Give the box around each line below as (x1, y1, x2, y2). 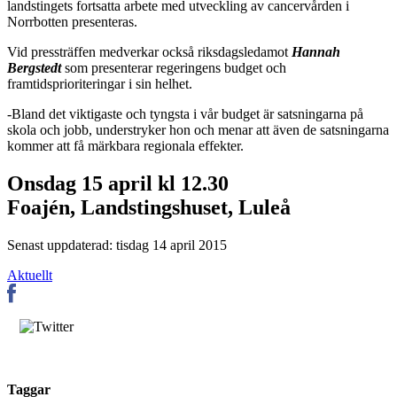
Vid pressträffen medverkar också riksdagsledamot (7, 43, 292, 59)
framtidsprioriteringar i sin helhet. (7, 75, 192, 91)
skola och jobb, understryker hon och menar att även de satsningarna (7, 121, 389, 137)
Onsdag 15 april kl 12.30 (7, 171, 229, 195)
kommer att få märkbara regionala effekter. (7, 137, 244, 153)
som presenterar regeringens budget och (61, 59, 286, 75)
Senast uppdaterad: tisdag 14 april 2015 (7, 237, 227, 253)
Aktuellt (7, 267, 52, 283)
